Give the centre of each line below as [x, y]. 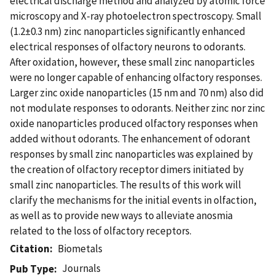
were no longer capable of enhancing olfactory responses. [136, 77]
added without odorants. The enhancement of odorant [130, 138]
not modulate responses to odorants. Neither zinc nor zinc [137, 108]
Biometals [80, 248]
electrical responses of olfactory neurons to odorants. [128, 46]
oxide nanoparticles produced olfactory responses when [134, 123]
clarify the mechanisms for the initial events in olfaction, [133, 200]
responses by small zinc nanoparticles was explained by [131, 154]
